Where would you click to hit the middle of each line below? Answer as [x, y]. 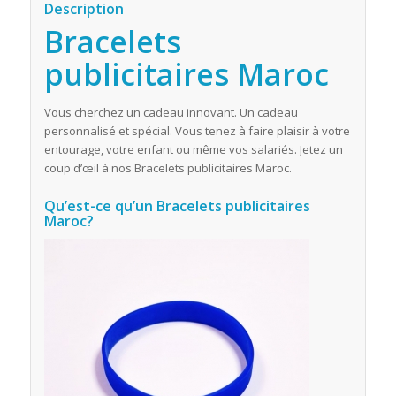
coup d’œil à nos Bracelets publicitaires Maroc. [168, 168]
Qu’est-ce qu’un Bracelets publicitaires [177, 206]
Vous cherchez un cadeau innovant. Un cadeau [171, 112]
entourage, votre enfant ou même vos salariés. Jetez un [193, 149]
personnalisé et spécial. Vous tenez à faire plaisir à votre [197, 130]
